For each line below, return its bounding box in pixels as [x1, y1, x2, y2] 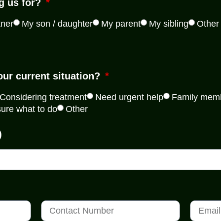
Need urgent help [95, 92, 163, 102]
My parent [101, 18, 141, 29]
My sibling [149, 18, 188, 29]
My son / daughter [22, 18, 93, 29]
